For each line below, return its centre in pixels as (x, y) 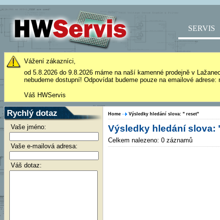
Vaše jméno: (28, 127)
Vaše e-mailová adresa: (44, 146)
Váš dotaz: (26, 165)
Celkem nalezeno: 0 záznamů (150, 140)
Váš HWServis (45, 95)
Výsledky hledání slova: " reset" (164, 114)
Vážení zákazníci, (50, 61)
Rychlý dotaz (32, 113)
